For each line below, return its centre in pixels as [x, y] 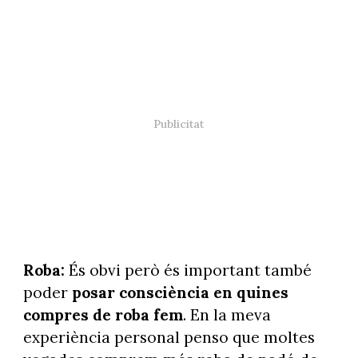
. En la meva [227, 315]
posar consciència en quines [180, 293]
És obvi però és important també [188, 270]
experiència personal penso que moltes [169, 338]
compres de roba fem [103, 315]
